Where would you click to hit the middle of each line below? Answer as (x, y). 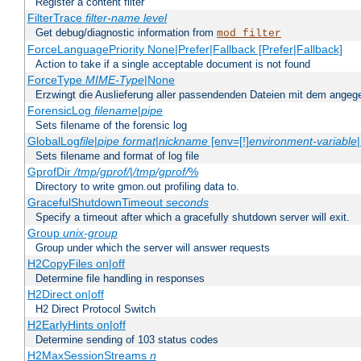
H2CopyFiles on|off (76, 264)
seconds (187, 203)
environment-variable (303, 141)
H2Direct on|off (65, 295)
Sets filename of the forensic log (111, 126)
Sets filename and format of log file (117, 156)
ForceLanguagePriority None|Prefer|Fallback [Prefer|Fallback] (185, 50)
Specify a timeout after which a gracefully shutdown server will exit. (193, 218)
